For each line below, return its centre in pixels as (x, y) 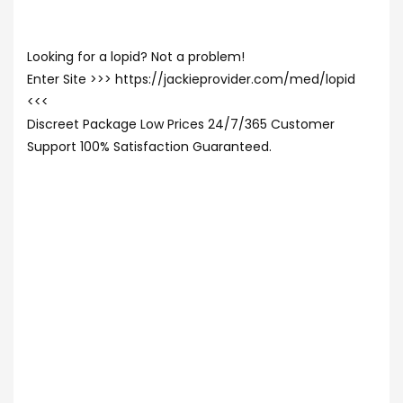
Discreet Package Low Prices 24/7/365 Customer (181, 124)
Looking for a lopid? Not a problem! (136, 57)
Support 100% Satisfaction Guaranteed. (149, 147)
